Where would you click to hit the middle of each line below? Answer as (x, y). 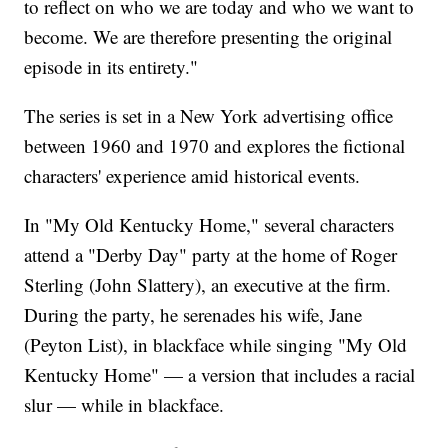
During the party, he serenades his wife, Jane (193, 315)
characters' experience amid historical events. (192, 176)
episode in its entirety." (111, 67)
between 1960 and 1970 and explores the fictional (215, 146)
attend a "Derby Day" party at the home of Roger (211, 255)
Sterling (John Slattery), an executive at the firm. (208, 285)
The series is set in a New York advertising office (209, 116)
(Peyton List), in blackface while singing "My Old (216, 345)
